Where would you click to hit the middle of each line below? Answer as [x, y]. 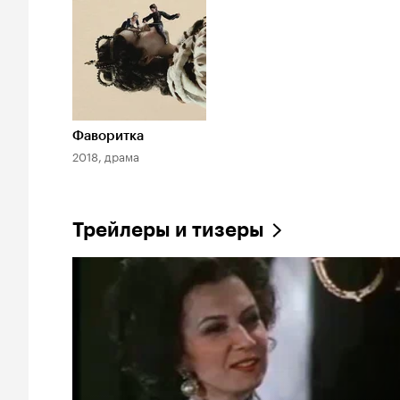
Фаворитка [108, 135]
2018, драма [106, 155]
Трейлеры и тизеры [168, 229]
